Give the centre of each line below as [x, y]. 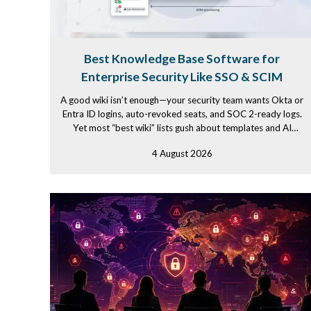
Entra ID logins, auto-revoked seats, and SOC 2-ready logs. [182, 114]
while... [182, 142]
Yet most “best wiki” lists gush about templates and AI [182, 128]
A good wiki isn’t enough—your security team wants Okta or [182, 100]
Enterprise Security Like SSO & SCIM [182, 77]
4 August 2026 [182, 153]
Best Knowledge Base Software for [182, 59]
